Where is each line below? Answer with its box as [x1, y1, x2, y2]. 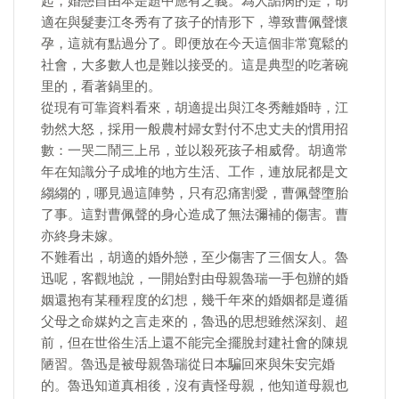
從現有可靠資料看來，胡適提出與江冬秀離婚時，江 [41, 100, 348, 116]
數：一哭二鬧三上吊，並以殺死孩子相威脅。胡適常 [41, 142, 348, 159]
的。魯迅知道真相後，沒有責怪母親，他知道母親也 [41, 378, 348, 394]
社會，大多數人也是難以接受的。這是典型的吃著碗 [41, 57, 348, 73]
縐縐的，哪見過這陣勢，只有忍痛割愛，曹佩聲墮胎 [41, 185, 348, 201]
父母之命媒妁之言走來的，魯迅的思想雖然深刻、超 [41, 313, 348, 330]
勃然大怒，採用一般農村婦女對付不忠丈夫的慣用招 [41, 121, 348, 137]
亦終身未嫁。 [41, 228, 121, 244]
